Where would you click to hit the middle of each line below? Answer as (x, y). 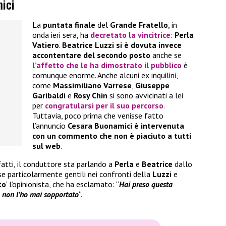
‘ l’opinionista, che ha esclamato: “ (63, 184)
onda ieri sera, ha (60, 35)
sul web (46, 146)
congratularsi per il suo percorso (104, 106)
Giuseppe (152, 86)
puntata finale (69, 25)
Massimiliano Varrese (92, 86)
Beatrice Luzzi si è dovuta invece (122, 45)
